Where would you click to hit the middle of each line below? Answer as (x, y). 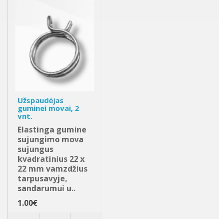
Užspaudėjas (41, 100)
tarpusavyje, (43, 179)
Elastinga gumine (52, 130)
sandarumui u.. (46, 188)
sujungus (35, 149)
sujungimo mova (51, 140)
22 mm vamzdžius (53, 169)
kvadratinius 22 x (51, 159)
